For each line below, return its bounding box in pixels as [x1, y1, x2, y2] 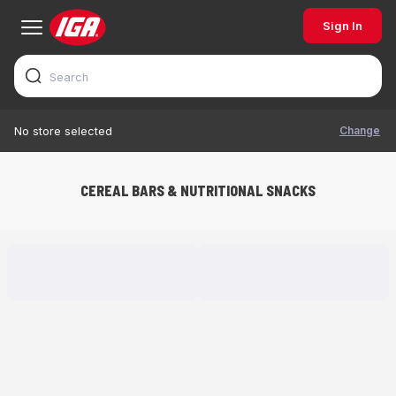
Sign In [323, 19, 362, 33]
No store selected [14, 124, 112, 138]
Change [339, 124, 380, 137]
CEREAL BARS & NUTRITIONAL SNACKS [80, 182, 316, 199]
